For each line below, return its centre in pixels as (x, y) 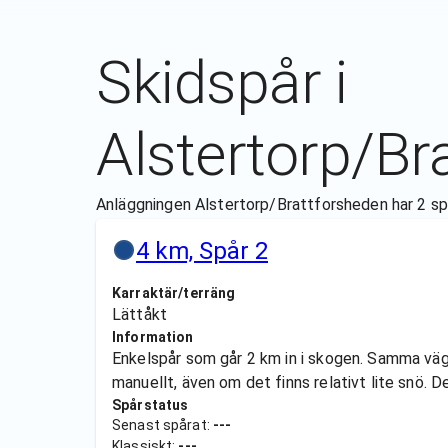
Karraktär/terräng (174, 293)
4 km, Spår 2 (202, 251)
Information (153, 337)
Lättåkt (140, 314)
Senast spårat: (162, 425)
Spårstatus (150, 405)
